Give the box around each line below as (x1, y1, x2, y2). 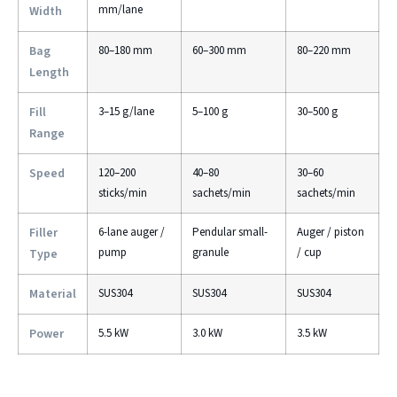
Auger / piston (297, 224, 364, 241)
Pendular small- (192, 224, 268, 241)
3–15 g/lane (98, 104, 154, 121)
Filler (29, 224, 58, 243)
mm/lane (98, 2, 143, 19)
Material (29, 285, 76, 304)
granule (192, 245, 229, 261)
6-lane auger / (98, 224, 165, 241)
